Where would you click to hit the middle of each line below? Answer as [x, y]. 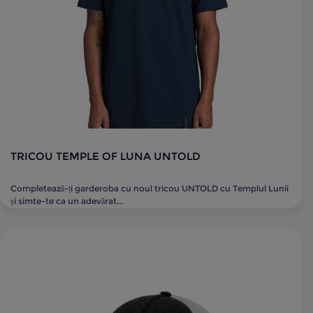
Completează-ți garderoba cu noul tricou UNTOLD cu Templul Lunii [150, 188]
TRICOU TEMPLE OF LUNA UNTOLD [105, 156]
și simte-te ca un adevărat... [67, 201]
